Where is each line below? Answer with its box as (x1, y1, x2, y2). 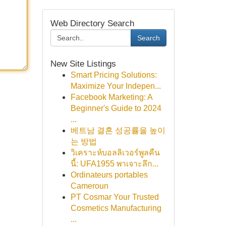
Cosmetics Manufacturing (70, 204, 161, 212)
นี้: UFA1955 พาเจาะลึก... (70, 159, 158, 168)
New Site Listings (50, 59, 116, 69)
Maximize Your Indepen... (70, 82, 161, 90)
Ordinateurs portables (70, 171, 148, 179)
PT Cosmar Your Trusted (70, 193, 159, 201)
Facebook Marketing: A (70, 93, 152, 101)
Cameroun (70, 182, 108, 190)
